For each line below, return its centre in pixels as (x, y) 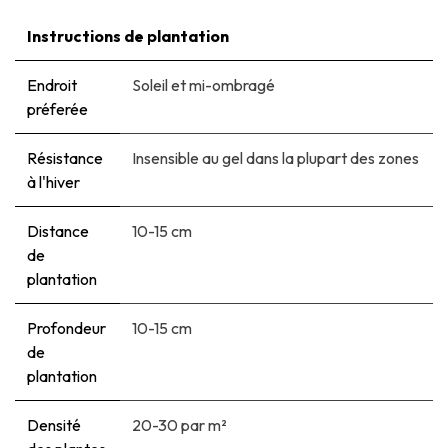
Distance (58, 231)
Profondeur (66, 328)
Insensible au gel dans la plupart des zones (275, 158)
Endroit (52, 85)
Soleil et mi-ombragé (203, 85)
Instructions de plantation (128, 36)
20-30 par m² (179, 425)
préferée (57, 109)
